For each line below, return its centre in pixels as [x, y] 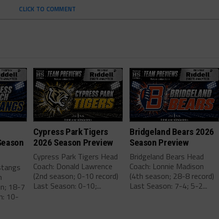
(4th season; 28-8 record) [172, 176]
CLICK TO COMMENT [48, 9]
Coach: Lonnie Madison [167, 166]
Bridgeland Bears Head [167, 156]
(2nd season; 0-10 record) [76, 176]
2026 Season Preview [73, 142]
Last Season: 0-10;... [67, 186]
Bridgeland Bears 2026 [172, 131]
